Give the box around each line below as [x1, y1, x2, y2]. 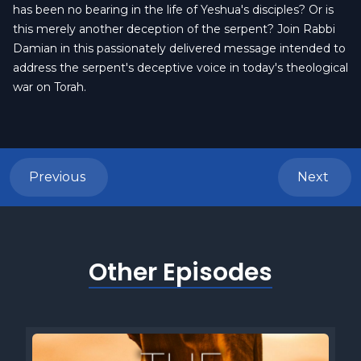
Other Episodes [89, 255, 272, 289]
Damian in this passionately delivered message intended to [13, 41, 346, 56]
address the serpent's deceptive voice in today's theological [13, 60, 348, 75]
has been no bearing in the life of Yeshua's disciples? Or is [13, 2, 334, 17]
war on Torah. [13, 80, 86, 94]
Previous [29, 169, 89, 185]
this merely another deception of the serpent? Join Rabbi [13, 22, 335, 36]
